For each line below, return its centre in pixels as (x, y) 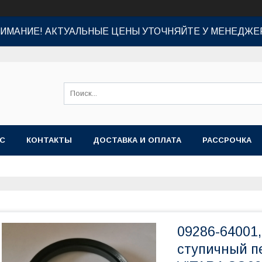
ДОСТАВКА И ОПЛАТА (137, 140)
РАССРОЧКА (227, 140)
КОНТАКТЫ (49, 140)
